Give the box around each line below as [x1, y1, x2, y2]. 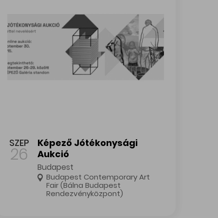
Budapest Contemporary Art [46, 172, 150, 182]
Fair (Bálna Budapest [46, 180, 121, 190]
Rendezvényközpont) [46, 188, 124, 199]
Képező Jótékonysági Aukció [7, 126, 104, 136]
